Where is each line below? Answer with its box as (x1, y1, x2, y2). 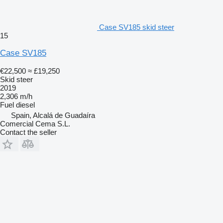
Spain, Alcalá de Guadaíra (11, 111, 95, 119)
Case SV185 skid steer (99, 22, 174, 31)
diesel (16, 100, 35, 109)
